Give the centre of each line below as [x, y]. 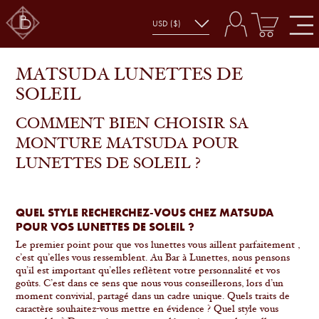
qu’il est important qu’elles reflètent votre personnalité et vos [148, 272]
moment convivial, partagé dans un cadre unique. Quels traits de [153, 297]
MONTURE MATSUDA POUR [127, 145]
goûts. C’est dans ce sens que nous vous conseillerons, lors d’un [150, 284]
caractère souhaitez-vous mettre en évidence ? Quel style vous [147, 310]
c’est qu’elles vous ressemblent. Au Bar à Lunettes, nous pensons [153, 259]
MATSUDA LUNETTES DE [130, 75]
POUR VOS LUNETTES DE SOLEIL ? [105, 227]
